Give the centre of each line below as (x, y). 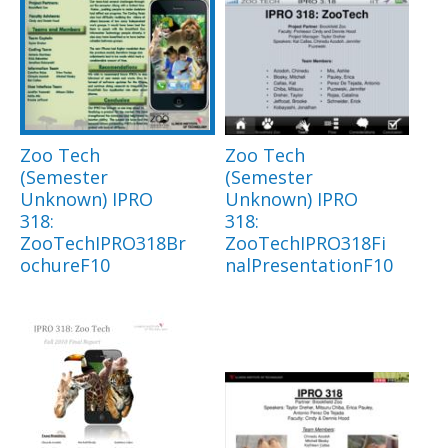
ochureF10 (65, 265)
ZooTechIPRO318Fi (305, 243)
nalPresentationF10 (309, 265)
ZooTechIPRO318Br (103, 243)
